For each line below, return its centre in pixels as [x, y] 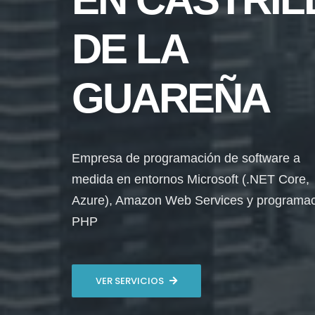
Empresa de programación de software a [186, 158]
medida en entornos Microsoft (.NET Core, [191, 179]
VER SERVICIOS [130, 281]
